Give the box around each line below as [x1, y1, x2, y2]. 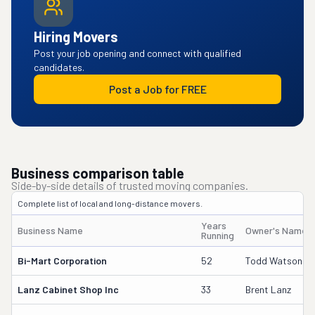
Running [201, 229, 234, 241]
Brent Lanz [245, 283, 291, 295]
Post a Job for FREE [108, 82, 207, 96]
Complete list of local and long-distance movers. [18, 198, 202, 208]
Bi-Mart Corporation [18, 255, 107, 266]
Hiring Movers [34, 28, 118, 45]
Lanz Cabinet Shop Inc [18, 283, 119, 295]
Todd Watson [245, 255, 302, 266]
